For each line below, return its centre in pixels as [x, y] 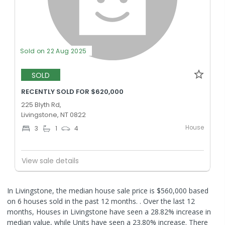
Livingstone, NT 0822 [53, 115]
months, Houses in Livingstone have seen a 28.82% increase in [109, 212]
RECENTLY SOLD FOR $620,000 [72, 92]
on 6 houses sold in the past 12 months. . [74, 201]
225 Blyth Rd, [41, 105]
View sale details [50, 160]
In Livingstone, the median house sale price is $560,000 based [108, 191]
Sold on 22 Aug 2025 [53, 51]
